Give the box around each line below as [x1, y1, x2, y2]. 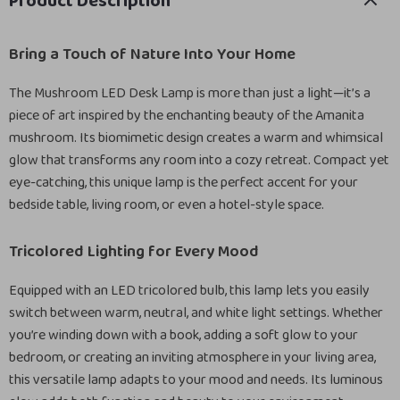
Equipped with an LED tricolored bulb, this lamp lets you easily [9, 279, 370, 302]
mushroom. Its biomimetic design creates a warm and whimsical [9, 127, 383, 149]
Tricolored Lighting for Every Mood [9, 239, 259, 264]
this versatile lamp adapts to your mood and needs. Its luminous [9, 369, 383, 391]
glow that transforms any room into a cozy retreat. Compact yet [9, 149, 389, 171]
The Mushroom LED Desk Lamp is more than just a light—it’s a [9, 82, 371, 104]
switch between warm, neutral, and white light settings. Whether [9, 302, 383, 324]
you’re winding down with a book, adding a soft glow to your [9, 324, 358, 346]
